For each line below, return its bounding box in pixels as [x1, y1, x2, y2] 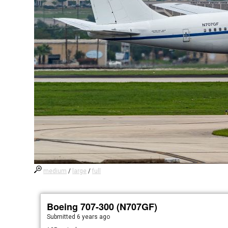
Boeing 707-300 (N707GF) [47, 200, 158, 213]
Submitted [47, 213, 77, 220]
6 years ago [77, 213, 110, 220]
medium [43, 167, 67, 175]
